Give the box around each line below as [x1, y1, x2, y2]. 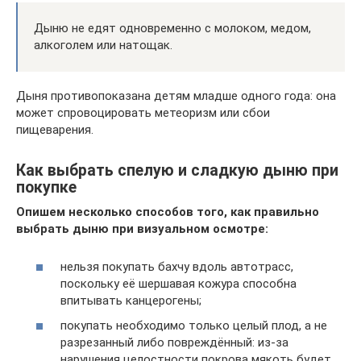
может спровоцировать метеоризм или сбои [16, 106, 270, 120]
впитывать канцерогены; [60, 293, 201, 308]
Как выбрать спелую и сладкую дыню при [16, 161, 338, 180]
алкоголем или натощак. [34, 38, 172, 52]
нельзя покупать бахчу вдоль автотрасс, [60, 259, 293, 274]
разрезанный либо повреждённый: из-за [60, 335, 288, 350]
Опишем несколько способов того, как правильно [16, 205, 319, 219]
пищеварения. [16, 122, 93, 137]
